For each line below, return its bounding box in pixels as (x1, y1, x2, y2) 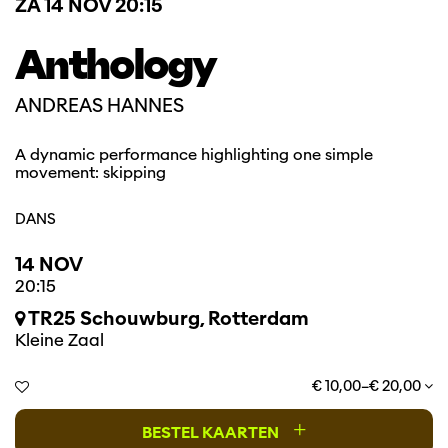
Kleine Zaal (15, 330, 104, 351)
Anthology (15, 38, 215, 91)
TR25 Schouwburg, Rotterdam (25, 307, 309, 330)
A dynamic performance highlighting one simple (15, 145, 373, 164)
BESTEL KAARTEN (141, 423, 283, 442)
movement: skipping (15, 163, 166, 182)
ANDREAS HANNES (15, 94, 185, 117)
